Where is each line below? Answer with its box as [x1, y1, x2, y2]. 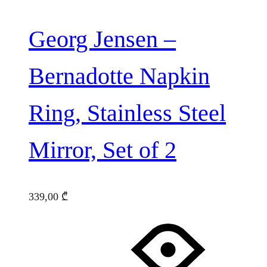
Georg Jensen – [29, 25, 176, 52]
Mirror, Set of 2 [29, 136, 176, 163]
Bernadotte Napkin [29, 62, 210, 89]
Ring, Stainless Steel [29, 99, 226, 126]
